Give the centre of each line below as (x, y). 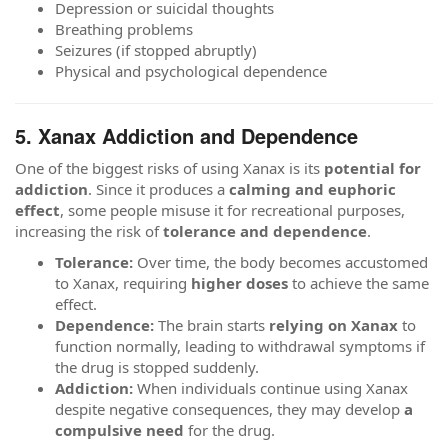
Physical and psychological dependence (191, 71)
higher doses (239, 283)
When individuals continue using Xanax (270, 388)
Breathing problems (124, 29)
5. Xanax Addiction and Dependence (186, 135)
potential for (372, 167)
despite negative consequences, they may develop (229, 409)
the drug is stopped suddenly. (157, 367)
